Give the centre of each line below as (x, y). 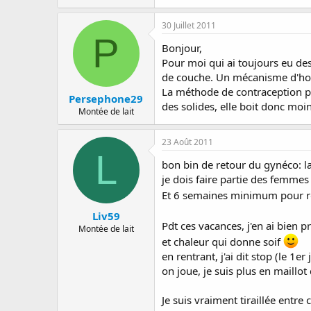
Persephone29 (106, 99)
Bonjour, (182, 48)
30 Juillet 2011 (189, 25)
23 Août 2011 (187, 142)
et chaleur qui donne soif (222, 242)
